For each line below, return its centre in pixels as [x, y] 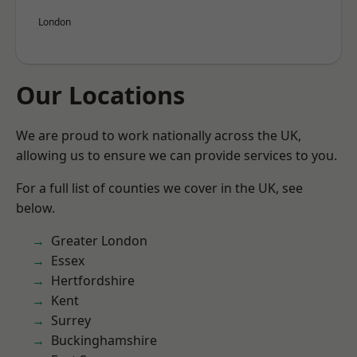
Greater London [99, 241]
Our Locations [100, 95]
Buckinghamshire [104, 340]
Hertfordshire [93, 280]
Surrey [71, 320]
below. [35, 208]
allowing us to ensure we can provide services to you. [177, 155]
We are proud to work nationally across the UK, [159, 135]
